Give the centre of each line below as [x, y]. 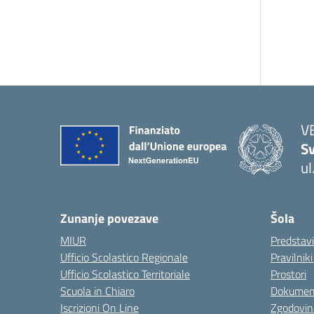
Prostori [288, 274]
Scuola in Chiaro [97, 291]
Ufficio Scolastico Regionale [124, 257]
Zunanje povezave [109, 218]
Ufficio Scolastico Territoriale [125, 274]
